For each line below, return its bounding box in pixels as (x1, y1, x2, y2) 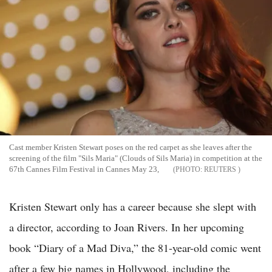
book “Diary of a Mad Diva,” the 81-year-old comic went (9, 240, 261, 255)
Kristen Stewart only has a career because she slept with (9, 199, 256, 214)
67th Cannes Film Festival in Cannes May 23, (9, 164, 159, 174)
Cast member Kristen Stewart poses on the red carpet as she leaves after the (9, 142, 252, 152)
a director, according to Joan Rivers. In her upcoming (9, 219, 244, 234)
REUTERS (204, 165, 238, 174)
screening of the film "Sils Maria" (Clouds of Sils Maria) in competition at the (9, 153, 262, 163)
